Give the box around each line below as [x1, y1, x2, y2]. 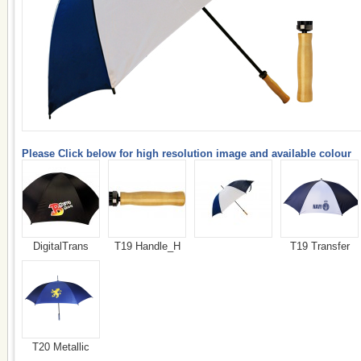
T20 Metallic [32, 341, 89, 353]
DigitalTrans [33, 240, 89, 252]
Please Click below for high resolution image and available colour [22, 147, 351, 160]
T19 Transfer [289, 240, 350, 252]
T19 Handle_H [114, 240, 180, 252]
